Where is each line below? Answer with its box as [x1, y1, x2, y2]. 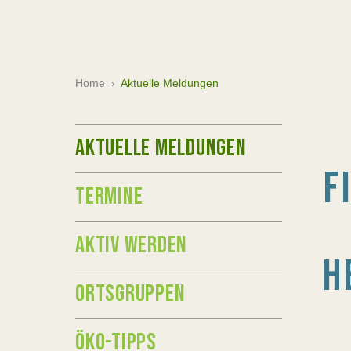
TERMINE [75, 183, 143, 211]
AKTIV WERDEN [75, 231, 187, 259]
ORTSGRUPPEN [75, 280, 186, 308]
